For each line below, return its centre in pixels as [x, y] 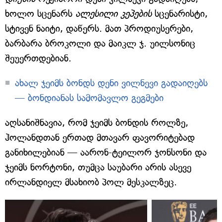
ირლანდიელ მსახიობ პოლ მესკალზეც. [91, 182]
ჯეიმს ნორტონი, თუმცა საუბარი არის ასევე [98, 167]
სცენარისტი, [180, 14]
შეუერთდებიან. [38, 58]
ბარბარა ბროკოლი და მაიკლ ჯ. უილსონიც [100, 44]
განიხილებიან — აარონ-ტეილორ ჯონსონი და [106, 153]
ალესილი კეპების [113, 14]
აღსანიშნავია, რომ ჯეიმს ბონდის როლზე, [97, 123]
